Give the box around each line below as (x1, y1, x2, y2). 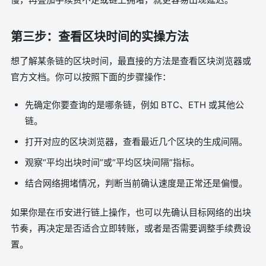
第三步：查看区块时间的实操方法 (11, 30, 189, 44)
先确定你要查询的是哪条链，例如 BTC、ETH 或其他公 (25, 99, 244, 110)
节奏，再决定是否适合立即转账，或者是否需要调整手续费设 (11, 223, 251, 234)
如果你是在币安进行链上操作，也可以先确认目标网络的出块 (11, 207, 251, 218)
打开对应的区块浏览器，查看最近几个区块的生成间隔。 (25, 136, 248, 147)
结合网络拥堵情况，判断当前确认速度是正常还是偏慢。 (25, 178, 248, 189)
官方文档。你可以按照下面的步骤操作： (11, 71, 171, 83)
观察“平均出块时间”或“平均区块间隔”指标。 (25, 157, 199, 168)
